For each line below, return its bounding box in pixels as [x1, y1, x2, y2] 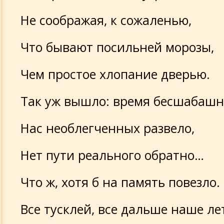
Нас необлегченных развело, [20, 119, 194, 136]
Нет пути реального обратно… [20, 146, 204, 163]
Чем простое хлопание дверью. [20, 65, 210, 82]
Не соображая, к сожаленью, [20, 11, 191, 28]
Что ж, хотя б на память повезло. [20, 173, 220, 190]
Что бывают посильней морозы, [20, 38, 214, 55]
